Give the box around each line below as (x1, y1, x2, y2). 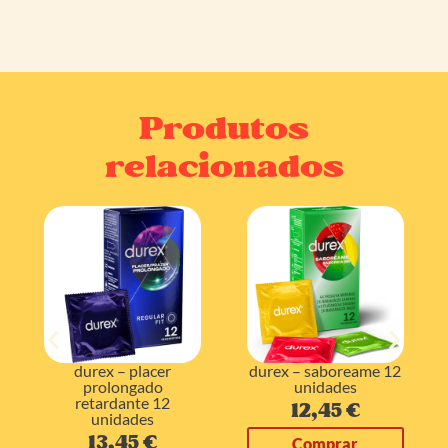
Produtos (139, 103, 309, 155)
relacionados (104, 141, 344, 193)
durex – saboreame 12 (249, 361, 402, 381)
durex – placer (74, 361, 172, 381)
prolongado (82, 377, 163, 397)
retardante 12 (75, 393, 171, 413)
